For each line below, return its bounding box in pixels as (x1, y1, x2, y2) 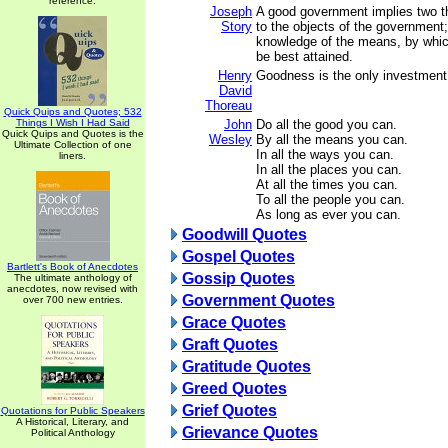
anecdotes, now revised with (7, 283, 138, 294)
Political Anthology (30, 427, 115, 438)
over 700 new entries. (22, 294, 123, 305)
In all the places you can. (256, 162, 402, 177)
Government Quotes (182, 292, 335, 309)
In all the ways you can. (256, 147, 394, 162)
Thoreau (205, 98, 252, 113)
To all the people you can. (256, 192, 405, 207)
